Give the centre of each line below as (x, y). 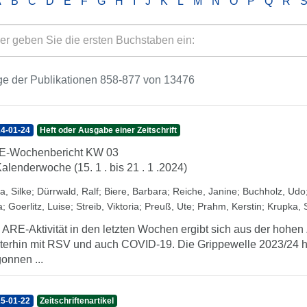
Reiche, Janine (205, 191)
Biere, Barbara (136, 191)
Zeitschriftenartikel (77, 301)
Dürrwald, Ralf (68, 191)
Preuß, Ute (168, 206)
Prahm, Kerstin (230, 206)
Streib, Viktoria (108, 206)
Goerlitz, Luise (39, 206)
